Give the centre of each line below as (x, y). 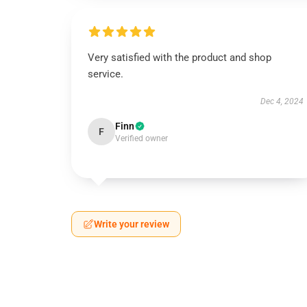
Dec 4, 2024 (282, 101)
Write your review (132, 224)
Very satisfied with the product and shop (180, 58)
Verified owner (142, 138)
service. (106, 74)
